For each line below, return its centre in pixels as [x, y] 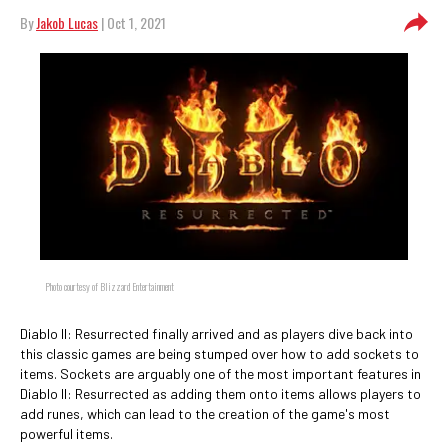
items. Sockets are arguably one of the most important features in [220, 373]
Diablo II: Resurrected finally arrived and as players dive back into [216, 333]
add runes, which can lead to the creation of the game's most [205, 413]
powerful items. [66, 433]
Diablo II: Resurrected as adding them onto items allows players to [220, 393]
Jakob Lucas [67, 22]
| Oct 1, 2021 [132, 22]
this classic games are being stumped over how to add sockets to [219, 353]
